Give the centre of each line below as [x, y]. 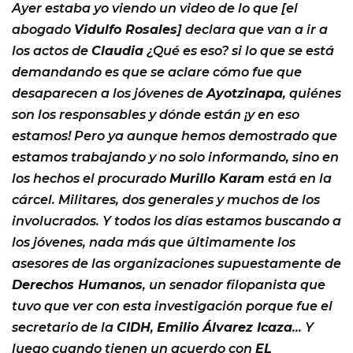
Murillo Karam [217, 178]
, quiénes [312, 93]
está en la [298, 178]
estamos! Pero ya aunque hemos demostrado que [175, 136]
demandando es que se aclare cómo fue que [157, 72]
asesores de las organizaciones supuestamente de [176, 263]
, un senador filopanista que [234, 284]
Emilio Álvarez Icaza [225, 327]
